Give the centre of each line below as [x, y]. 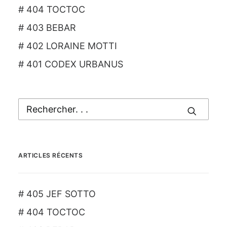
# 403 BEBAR [47, 28]
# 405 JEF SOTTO [57, 194]
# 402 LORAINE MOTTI [68, 46]
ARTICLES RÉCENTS [51, 155]
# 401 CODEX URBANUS [71, 64]
